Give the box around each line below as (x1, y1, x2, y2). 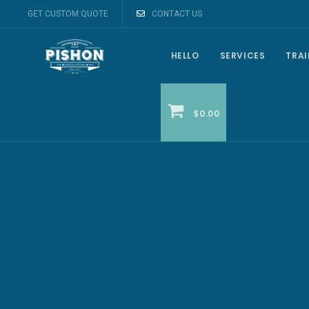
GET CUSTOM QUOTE (28, 9, 108, 19)
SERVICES (219, 50, 266, 61)
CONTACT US (152, 9, 202, 19)
